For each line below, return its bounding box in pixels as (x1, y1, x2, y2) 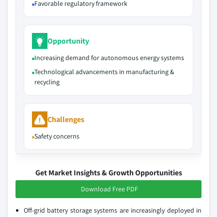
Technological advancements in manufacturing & (34, 67, 174, 76)
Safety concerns (34, 132, 79, 140)
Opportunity (47, 35, 89, 46)
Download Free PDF (81, 185, 138, 193)
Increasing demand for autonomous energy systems (34, 53, 184, 62)
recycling (34, 77, 60, 86)
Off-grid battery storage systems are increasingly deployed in (24, 206, 201, 215)
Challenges (47, 114, 84, 124)
